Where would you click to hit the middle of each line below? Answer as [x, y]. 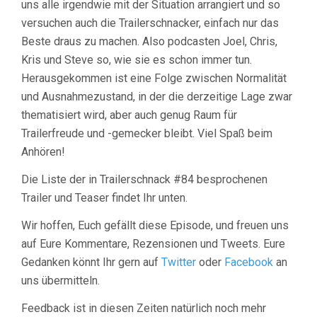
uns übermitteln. [60, 280]
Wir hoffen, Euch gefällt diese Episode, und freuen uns [155, 225]
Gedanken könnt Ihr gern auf [91, 262]
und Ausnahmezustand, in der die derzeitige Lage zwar [157, 96]
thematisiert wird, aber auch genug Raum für [129, 115]
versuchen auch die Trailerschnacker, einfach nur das [150, 23]
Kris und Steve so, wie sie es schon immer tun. [137, 59]
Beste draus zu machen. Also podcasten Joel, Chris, [149, 41]
